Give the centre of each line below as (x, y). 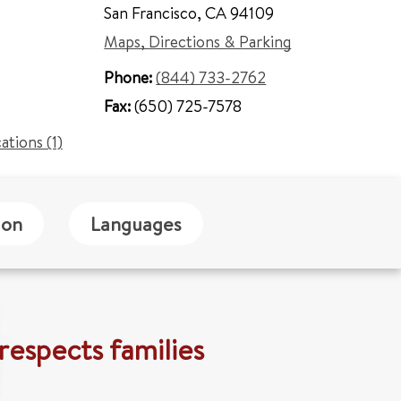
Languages (136, 223)
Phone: (130, 77)
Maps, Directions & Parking (198, 42)
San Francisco (151, 13)
